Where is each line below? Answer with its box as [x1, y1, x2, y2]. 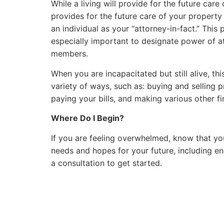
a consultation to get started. [51, 157, 162, 168]
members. [51, 48, 88, 59]
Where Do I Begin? [51, 113, 124, 123]
